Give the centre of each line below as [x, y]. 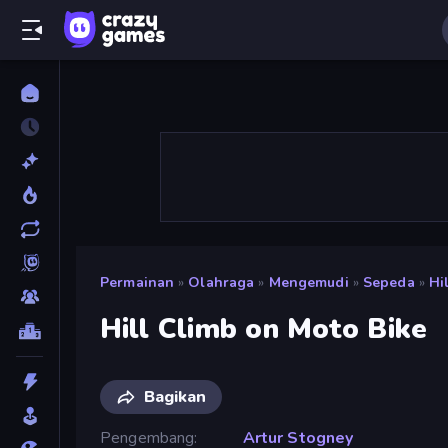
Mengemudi [308, 282]
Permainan [137, 282]
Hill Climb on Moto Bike [264, 328]
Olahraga [221, 282]
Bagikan [175, 396]
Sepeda [388, 282]
